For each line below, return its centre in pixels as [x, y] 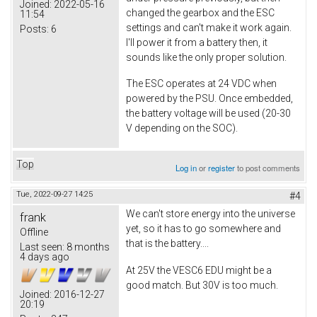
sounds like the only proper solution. [206, 57]
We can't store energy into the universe [211, 214]
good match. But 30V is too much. [202, 285]
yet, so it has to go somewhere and [203, 229]
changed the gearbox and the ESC [200, 12]
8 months [87, 247]
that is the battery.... [167, 244]
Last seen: [42, 247]
